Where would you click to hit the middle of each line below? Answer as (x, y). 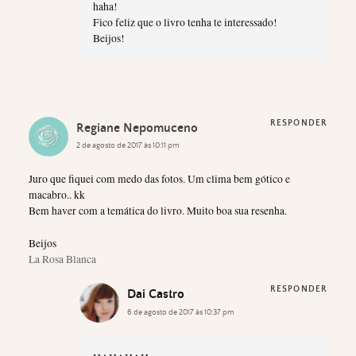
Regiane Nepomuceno (137, 128)
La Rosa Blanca (62, 259)
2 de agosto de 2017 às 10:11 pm (128, 146)
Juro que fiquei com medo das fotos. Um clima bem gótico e (159, 179)
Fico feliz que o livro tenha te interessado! (185, 22)
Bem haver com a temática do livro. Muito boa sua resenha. (158, 211)
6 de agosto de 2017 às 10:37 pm (181, 312)
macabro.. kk (57, 195)
